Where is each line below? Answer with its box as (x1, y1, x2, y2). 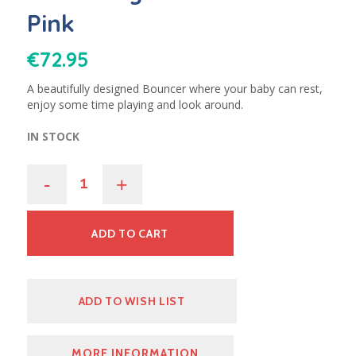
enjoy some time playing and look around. (26, 97, 243, 113)
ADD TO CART (91, 226, 168, 241)
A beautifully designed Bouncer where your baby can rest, (26, 81, 323, 97)
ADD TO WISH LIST (78, 293, 185, 308)
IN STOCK (26, 129, 79, 145)
